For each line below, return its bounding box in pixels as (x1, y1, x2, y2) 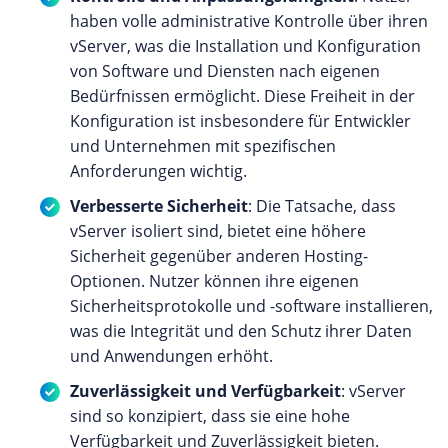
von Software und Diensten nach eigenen (70, 59, 380, 82)
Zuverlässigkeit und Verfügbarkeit (70, 379, 341, 402)
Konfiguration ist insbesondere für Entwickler (70, 109, 411, 132)
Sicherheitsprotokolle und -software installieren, (70, 294, 433, 317)
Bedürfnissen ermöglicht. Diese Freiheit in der (70, 84, 415, 107)
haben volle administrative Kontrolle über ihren (70, 9, 428, 32)
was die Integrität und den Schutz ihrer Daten (70, 319, 412, 342)
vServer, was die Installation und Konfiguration (70, 34, 421, 57)
